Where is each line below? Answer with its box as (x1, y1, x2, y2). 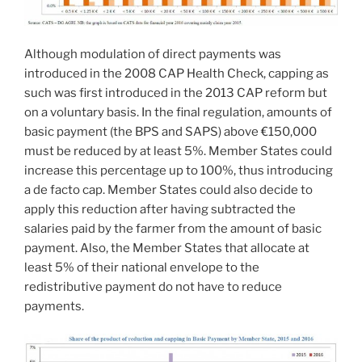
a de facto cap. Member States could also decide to (24, 182, 313, 197)
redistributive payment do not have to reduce (24, 279, 282, 294)
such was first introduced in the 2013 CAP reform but (24, 85, 327, 100)
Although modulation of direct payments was (24, 46, 281, 61)
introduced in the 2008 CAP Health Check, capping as (24, 65, 329, 81)
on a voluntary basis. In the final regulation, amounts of (24, 104, 332, 120)
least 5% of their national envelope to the (24, 259, 259, 275)
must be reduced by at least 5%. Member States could (24, 143, 332, 158)
